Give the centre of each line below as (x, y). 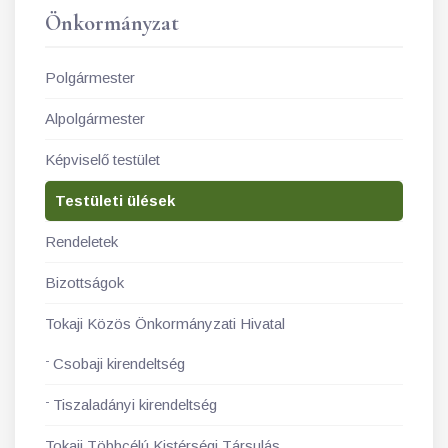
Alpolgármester (95, 118)
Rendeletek (81, 241)
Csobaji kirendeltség (119, 363)
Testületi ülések (115, 200)
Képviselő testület (102, 159)
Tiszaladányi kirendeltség (135, 404)
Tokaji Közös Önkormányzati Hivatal (165, 323)
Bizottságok (84, 282)
